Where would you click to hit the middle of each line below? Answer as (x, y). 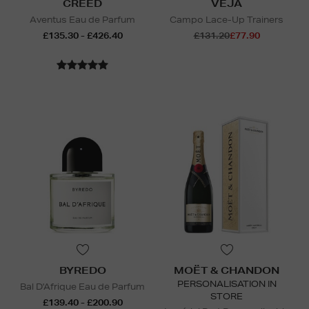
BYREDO (82, 270)
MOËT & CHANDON (227, 270)
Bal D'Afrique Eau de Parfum (82, 286)
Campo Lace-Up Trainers (227, 19)
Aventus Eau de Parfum (82, 19)
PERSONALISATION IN (227, 283)
